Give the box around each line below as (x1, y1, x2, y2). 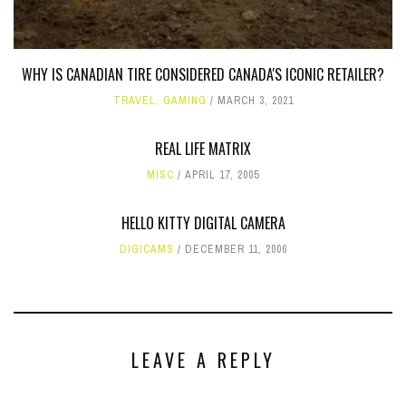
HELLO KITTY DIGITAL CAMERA (121, 212, 285, 235)
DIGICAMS (119, 242, 174, 257)
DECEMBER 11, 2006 (184, 242, 287, 257)
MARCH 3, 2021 (217, 93, 294, 109)
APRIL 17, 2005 (185, 168, 259, 183)
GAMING (162, 93, 207, 109)
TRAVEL (112, 93, 156, 109)
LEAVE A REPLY (130, 346, 275, 374)
